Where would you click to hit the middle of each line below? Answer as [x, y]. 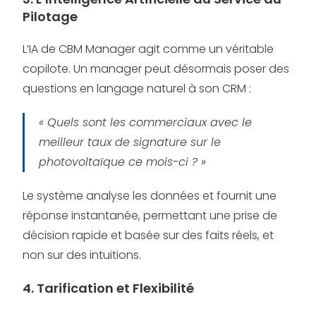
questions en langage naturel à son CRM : [137, 89]
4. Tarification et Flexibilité [109, 288]
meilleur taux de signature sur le [130, 142]
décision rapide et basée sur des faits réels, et [148, 235]
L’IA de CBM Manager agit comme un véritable [148, 49]
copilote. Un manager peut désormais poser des [156, 69]
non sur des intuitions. [82, 255]
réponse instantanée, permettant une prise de [150, 215]
